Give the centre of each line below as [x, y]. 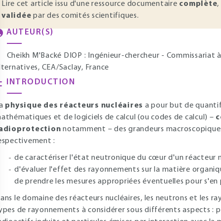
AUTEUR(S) [30, 32]
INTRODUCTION [41, 82]
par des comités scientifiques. [85, 16]
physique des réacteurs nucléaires [74, 106]
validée [17, 16]
